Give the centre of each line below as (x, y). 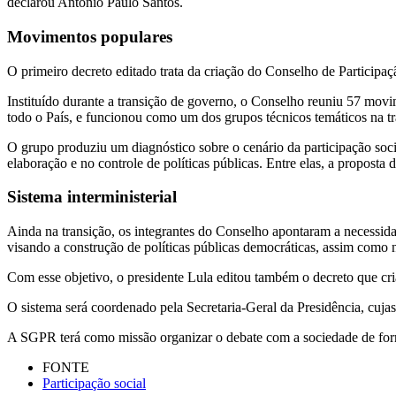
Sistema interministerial (92, 197)
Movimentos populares (90, 36)
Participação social (94, 384)
